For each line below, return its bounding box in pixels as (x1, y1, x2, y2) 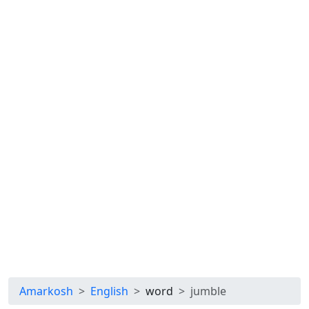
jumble (190, 283, 226, 299)
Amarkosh (19, 283, 73, 299)
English (90, 283, 128, 299)
